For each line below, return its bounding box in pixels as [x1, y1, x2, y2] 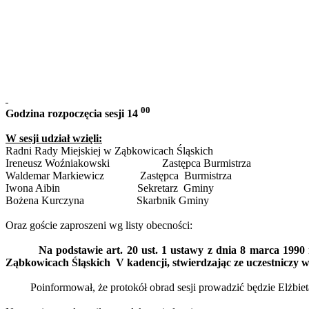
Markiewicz [52, 170, 104, 182]
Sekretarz [137, 182, 178, 195]
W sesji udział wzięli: [6, 132, 102, 145]
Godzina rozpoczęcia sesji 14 [6, 108, 141, 120]
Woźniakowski [45, 157, 112, 170]
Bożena [6, 195, 41, 207]
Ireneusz [6, 157, 45, 170]
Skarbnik [137, 195, 176, 207]
